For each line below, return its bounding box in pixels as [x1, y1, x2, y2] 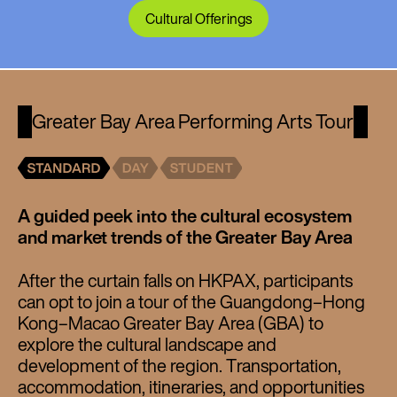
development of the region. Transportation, [18, 352, 341, 378]
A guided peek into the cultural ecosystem [18, 202, 352, 229]
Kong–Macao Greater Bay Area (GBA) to [18, 309, 323, 336]
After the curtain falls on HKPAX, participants [18, 267, 353, 293]
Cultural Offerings [145, 7, 252, 29]
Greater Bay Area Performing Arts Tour [32, 106, 354, 136]
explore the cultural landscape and [18, 331, 276, 357]
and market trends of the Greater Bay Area [18, 223, 353, 250]
